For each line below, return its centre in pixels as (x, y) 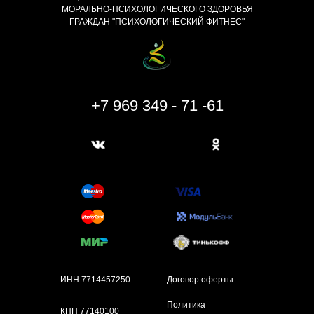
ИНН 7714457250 (95, 280)
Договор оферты (200, 280)
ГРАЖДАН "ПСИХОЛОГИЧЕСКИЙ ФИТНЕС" (157, 22)
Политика (186, 305)
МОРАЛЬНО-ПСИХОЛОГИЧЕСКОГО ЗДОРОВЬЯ (157, 9)
